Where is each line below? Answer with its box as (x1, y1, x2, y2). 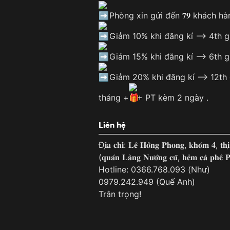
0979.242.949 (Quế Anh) (99, 177, 195, 187)
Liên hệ (99, 120, 126, 130)
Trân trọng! (99, 189, 141, 200)
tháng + (99, 92, 129, 103)
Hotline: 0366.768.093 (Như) (99, 164, 210, 175)
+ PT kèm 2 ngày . (137, 92, 208, 103)
